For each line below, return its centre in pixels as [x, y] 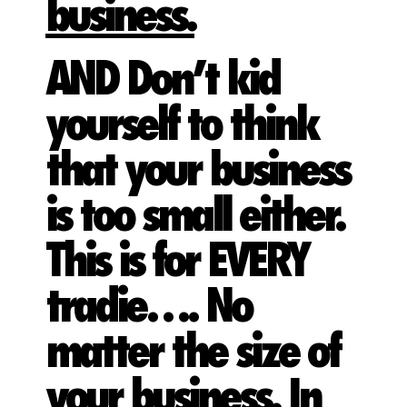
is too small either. [194, 217]
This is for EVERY [177, 262]
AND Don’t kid [162, 80]
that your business [197, 171]
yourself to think [181, 126]
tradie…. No [148, 308]
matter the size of [192, 353]
